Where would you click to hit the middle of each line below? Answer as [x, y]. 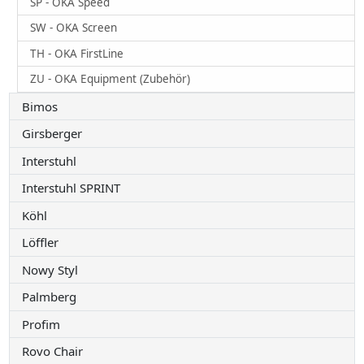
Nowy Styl [50, 269]
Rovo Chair [53, 351]
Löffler [41, 243]
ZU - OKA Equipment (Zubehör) [110, 79]
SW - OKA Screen [74, 28]
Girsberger [52, 134]
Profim [41, 324]
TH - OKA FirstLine [77, 53]
